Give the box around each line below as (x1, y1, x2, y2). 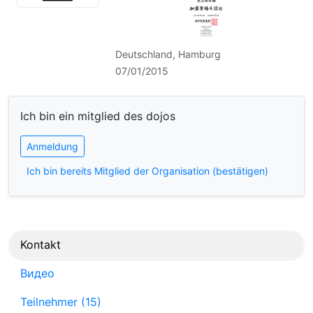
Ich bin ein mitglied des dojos (20, 108, 175, 123)
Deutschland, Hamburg (115, 48, 221, 60)
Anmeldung (27, 140, 78, 152)
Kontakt (20, 237, 61, 252)
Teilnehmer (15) (20, 294, 101, 309)
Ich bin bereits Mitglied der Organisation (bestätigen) (27, 164, 268, 177)
